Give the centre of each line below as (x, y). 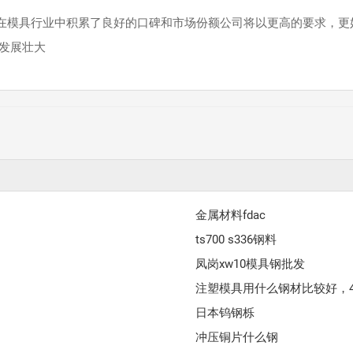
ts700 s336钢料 (236, 240)
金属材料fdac (231, 216)
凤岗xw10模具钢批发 (251, 264)
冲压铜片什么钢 (237, 338)
